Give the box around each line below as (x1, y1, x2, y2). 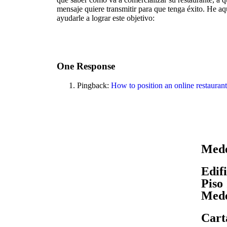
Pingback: (77, 81, 111, 90)
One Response (57, 60, 115, 71)
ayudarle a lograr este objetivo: (57, 14, 155, 22)
